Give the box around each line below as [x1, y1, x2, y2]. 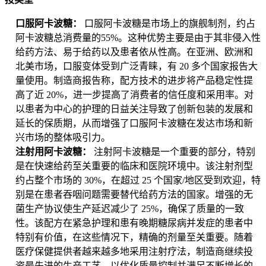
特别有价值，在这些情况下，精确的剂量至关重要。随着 [15, 232, 253, 243]
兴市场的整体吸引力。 [15, 132, 110, 143]
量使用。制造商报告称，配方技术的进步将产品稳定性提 [15, 75, 253, 86]
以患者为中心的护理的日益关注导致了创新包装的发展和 [15, 104, 253, 115]
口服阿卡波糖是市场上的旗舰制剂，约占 [84, 18, 255, 29]
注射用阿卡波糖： [15, 147, 94, 157]
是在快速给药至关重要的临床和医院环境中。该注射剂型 [15, 161, 253, 172]
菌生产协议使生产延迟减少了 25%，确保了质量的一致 [15, 204, 244, 214]
